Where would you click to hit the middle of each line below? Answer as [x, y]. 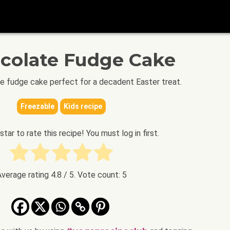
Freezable [37, 106]
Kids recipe [83, 106]
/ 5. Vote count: [92, 175]
